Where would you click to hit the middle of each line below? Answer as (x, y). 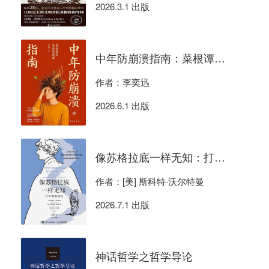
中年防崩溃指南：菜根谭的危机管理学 (219, 58)
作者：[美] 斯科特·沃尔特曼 (150, 181)
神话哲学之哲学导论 (144, 256)
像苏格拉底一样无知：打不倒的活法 (219, 157)
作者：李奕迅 (122, 82)
